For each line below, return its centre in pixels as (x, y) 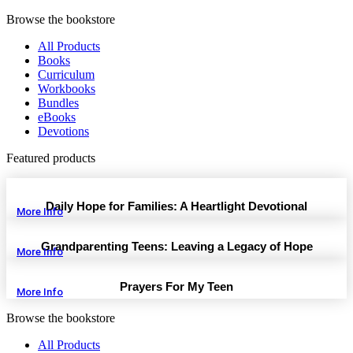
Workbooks (67, 89)
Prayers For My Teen (176, 286)
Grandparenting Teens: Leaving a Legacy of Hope (176, 246)
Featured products (51, 158)
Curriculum (66, 74)
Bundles (58, 103)
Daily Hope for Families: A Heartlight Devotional (176, 206)
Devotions (63, 131)
